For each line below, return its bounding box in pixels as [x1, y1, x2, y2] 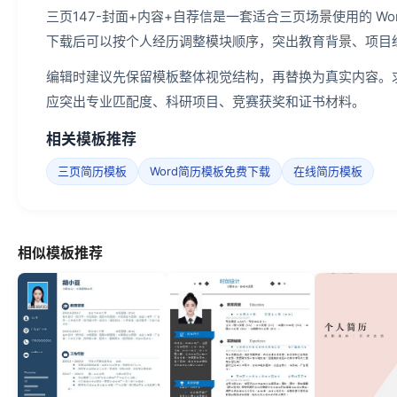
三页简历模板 [58, 164, 127, 179]
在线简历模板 [293, 164, 362, 179]
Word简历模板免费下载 [150, 164, 270, 179]
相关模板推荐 [46, 130, 136, 149]
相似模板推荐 [18, 244, 103, 262]
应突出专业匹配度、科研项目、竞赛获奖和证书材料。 [46, 93, 365, 111]
